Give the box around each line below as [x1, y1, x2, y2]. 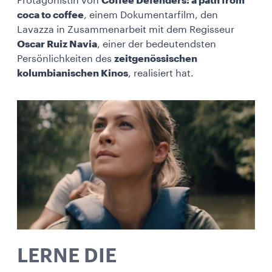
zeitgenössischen [114, 54, 197, 64]
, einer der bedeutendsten [97, 39, 216, 49]
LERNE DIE [17, 246, 117, 266]
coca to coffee [17, 10, 84, 20]
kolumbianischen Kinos [17, 69, 128, 78]
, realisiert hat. [128, 69, 194, 78]
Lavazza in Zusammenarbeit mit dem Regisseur [17, 25, 234, 35]
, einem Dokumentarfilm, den [84, 10, 218, 20]
